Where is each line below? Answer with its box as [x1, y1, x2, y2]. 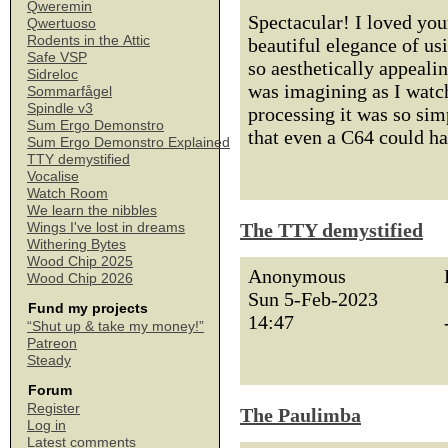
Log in [27, 417, 66, 433]
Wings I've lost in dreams [27, 219, 185, 235]
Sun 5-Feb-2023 [248, 288, 378, 310]
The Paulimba [240, 404, 361, 426]
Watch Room [27, 185, 108, 201]
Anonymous [248, 265, 346, 287]
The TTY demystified [240, 219, 423, 241]
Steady [27, 352, 71, 368]
